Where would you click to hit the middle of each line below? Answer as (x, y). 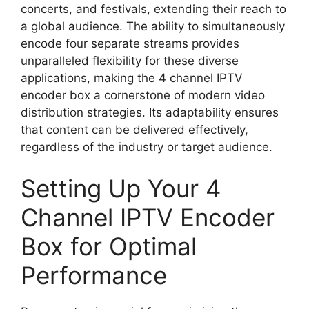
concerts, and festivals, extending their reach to (153, 9)
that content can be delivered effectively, (134, 130)
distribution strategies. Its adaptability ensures (150, 112)
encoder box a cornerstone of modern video (143, 95)
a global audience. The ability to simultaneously (153, 26)
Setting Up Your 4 (121, 188)
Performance (94, 275)
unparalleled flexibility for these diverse (130, 61)
